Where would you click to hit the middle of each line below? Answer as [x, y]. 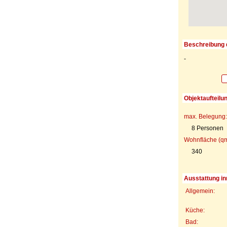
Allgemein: [200, 191]
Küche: [195, 210]
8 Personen [207, 128]
